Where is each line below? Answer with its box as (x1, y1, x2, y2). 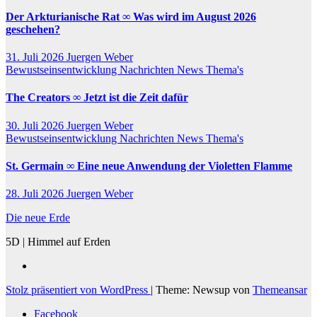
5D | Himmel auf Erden (6, 236, 110, 248)
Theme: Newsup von (156, 284, 253, 296)
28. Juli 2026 (6, 188, 67, 200)
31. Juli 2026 (6, 51, 67, 63)
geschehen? (6, 23, 60, 35)
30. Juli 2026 (6, 119, 67, 132)
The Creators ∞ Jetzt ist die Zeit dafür (6, 91, 188, 104)
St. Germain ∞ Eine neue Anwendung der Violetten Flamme (6, 159, 292, 172)
